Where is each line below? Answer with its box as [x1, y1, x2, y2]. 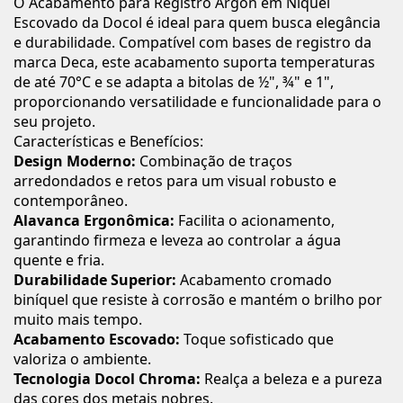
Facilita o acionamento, [175, 210, 335, 230]
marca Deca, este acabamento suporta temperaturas [13, 51, 375, 72]
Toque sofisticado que [180, 328, 334, 349]
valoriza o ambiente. [13, 348, 151, 369]
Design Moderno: [13, 150, 136, 171]
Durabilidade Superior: [13, 269, 176, 290]
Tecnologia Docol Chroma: [13, 368, 201, 389]
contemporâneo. [13, 190, 128, 210]
